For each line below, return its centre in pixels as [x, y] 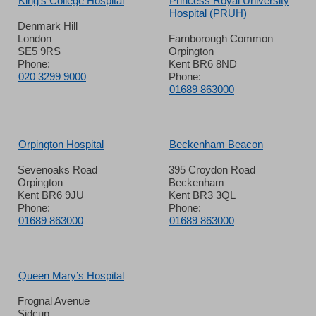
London [35, 38]
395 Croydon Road [212, 170]
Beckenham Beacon [216, 144]
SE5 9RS [39, 51]
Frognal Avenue [54, 301]
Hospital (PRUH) [208, 13]
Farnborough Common [221, 38]
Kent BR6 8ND [203, 64]
